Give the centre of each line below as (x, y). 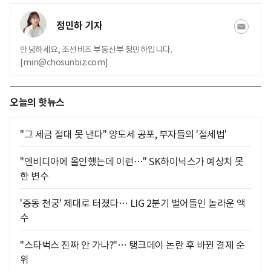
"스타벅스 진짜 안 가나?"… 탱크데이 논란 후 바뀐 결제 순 (132, 245)
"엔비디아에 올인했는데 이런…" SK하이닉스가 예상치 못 (132, 162)
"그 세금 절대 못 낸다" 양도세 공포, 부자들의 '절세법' (123, 134)
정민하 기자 (79, 26)
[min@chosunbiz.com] (64, 62)
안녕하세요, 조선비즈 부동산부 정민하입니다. (96, 50)
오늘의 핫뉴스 (37, 103)
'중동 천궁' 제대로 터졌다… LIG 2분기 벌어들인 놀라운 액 (133, 203)
